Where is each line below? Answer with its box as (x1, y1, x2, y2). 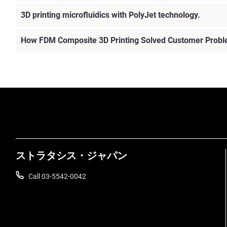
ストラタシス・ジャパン (16, 149, 127, 162)
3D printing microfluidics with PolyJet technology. (21, 10, 200, 20)
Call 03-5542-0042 (28, 172, 86, 181)
